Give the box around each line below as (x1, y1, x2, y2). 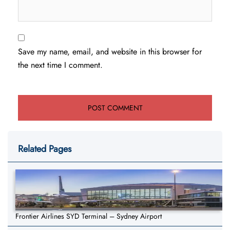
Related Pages (18, 142, 71, 156)
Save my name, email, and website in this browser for (18, 46, 202, 58)
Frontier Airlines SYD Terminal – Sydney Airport (15, 211, 162, 222)
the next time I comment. (18, 59, 103, 71)
